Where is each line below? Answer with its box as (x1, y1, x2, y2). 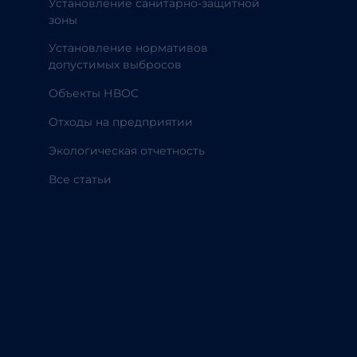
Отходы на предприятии (49, 115, 193, 129)
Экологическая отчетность (49, 143, 205, 158)
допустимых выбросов (49, 57, 182, 72)
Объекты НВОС (49, 86, 139, 100)
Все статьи (49, 172, 112, 186)
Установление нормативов (49, 41, 208, 55)
